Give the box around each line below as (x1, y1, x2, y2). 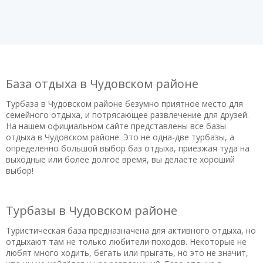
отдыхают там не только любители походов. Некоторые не (6, 235, 247, 247)
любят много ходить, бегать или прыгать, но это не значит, (6, 247, 248, 258)
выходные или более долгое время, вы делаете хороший (6, 153, 235, 165)
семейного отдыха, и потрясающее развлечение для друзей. (6, 109, 249, 120)
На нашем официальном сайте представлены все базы (6, 120, 226, 131)
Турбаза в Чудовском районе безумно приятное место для (6, 97, 243, 109)
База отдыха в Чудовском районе (6, 76, 198, 92)
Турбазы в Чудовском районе (6, 203, 177, 218)
